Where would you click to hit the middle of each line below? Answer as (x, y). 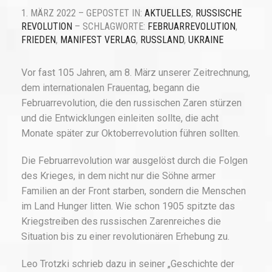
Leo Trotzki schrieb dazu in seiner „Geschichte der (128, 264)
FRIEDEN (39, 40)
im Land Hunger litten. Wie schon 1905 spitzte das (128, 206)
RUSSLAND (162, 40)
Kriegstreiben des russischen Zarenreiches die (121, 222)
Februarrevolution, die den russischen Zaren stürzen (131, 103)
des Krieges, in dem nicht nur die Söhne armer (118, 176)
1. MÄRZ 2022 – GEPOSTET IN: (83, 13)
